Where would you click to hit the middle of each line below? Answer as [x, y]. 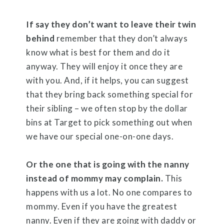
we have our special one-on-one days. [100, 136]
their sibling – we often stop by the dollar [107, 108]
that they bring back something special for [110, 94]
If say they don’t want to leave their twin [111, 24]
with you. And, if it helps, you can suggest [107, 80]
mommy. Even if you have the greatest [102, 206]
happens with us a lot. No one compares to [109, 192]
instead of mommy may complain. [95, 178]
